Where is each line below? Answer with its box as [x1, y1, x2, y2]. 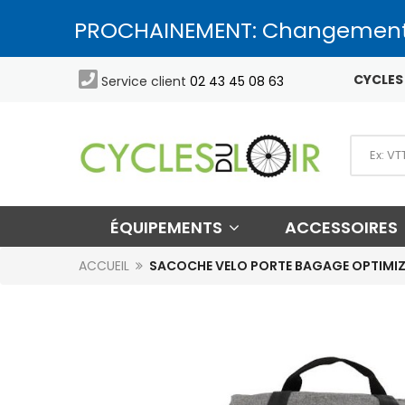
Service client [98, 71, 190, 90]
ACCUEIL [79, 257, 129, 276]
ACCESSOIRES [285, 215, 401, 239]
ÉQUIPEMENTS [110, 215, 226, 239]
